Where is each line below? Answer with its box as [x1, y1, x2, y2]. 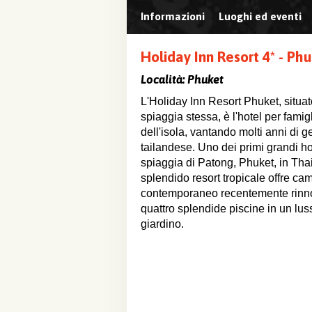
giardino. [141, 218, 184, 230]
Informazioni [141, 10, 205, 22]
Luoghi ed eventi [219, 10, 302, 22]
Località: [141, 72, 187, 86]
